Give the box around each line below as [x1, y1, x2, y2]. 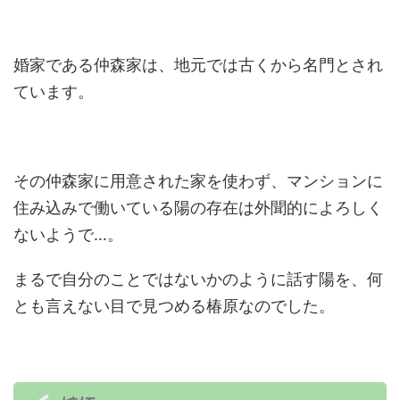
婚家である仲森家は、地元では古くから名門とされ [13, 55, 383, 74]
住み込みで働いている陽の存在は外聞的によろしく [13, 198, 383, 217]
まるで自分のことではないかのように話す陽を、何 [13, 270, 383, 288]
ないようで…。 [13, 225, 123, 244]
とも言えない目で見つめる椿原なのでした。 [13, 296, 335, 315]
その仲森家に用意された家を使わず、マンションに [13, 171, 383, 190]
